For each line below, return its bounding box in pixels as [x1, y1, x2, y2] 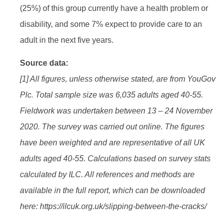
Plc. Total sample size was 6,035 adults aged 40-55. [20, 91, 203, 100]
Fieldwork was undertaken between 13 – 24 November [20, 107, 213, 115]
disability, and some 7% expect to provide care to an [20, 19, 202, 28]
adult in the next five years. [20, 35, 113, 44]
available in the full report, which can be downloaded [20, 186, 205, 195]
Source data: [20, 59, 68, 68]
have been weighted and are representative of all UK [20, 138, 205, 147]
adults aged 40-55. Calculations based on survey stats [20, 154, 211, 163]
